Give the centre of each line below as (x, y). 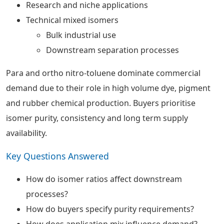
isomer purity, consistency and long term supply (97, 118)
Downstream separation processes (112, 50)
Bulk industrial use (81, 35)
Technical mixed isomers (72, 20)
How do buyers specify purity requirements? (110, 209)
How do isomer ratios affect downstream (104, 179)
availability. (26, 133)
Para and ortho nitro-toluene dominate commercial (103, 73)
